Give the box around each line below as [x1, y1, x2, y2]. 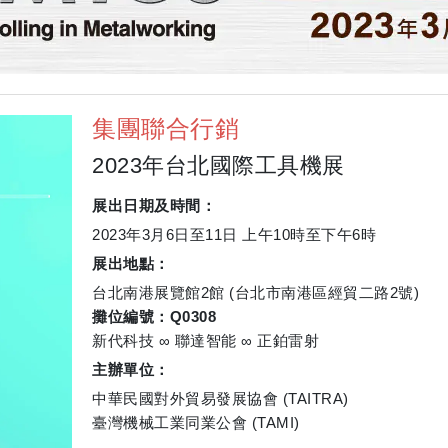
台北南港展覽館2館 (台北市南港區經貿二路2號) [92, 283, 419, 301]
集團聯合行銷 [92, 114, 239, 142]
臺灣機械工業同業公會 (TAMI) [92, 413, 300, 431]
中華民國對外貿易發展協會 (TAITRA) [92, 389, 349, 407]
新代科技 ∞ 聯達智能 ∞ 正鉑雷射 [92, 331, 319, 349]
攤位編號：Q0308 [92, 307, 216, 325]
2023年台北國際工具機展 [92, 152, 345, 178]
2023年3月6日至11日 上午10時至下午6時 [92, 225, 376, 243]
